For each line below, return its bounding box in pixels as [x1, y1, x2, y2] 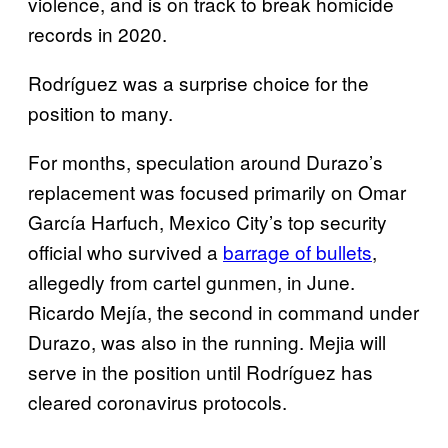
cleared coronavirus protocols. [28, 387, 287, 415]
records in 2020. [28, 19, 167, 47]
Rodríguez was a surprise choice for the [28, 68, 369, 96]
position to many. [28, 98, 173, 126]
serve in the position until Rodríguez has [28, 357, 373, 385]
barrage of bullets [223, 237, 372, 265]
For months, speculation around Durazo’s [28, 147, 383, 175]
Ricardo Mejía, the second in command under [28, 297, 419, 325]
